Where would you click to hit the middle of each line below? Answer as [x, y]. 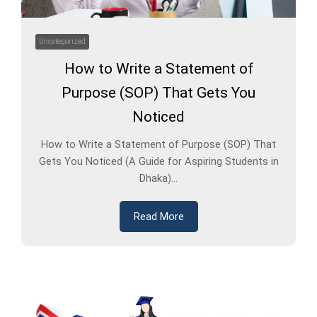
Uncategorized [62, 42]
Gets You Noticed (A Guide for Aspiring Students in [158, 162]
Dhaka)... [158, 179]
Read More [158, 217]
